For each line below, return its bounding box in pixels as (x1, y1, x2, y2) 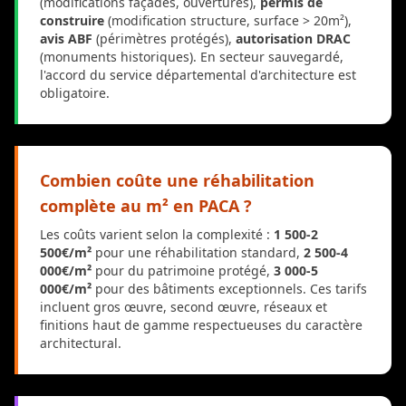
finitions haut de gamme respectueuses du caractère (40, 315, 362, 333)
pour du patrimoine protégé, (92, 261, 274, 279)
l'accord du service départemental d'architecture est (40, 65, 356, 83)
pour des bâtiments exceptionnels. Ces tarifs (92, 279, 367, 297)
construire (40, 11, 104, 29)
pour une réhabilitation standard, (92, 243, 304, 261)
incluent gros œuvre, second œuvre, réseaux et (40, 297, 327, 315)
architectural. (40, 333, 121, 352)
